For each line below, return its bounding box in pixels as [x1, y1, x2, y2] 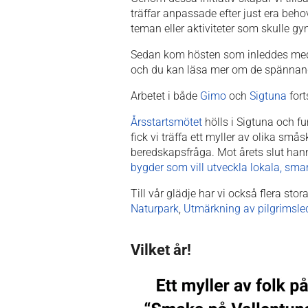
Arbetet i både [131, 89, 200, 102]
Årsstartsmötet [131, 115, 202, 129]
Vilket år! [131, 241, 191, 258]
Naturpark [131, 201, 179, 215]
